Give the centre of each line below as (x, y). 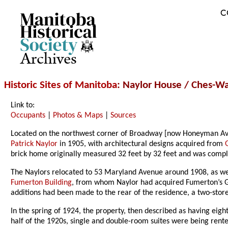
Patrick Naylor (34, 144)
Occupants (28, 116)
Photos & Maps (78, 116)
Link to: (23, 106)
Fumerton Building (41, 183)
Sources (123, 116)
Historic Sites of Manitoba (61, 85)
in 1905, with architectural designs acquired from (141, 144)
